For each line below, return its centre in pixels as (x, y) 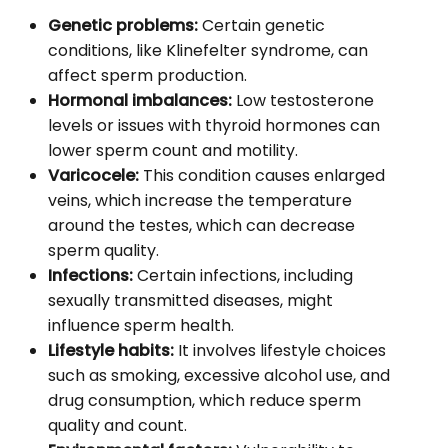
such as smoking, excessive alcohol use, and (219, 375)
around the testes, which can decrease (201, 225)
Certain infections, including (243, 275)
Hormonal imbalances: (140, 100)
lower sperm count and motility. (173, 150)
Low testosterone (303, 100)
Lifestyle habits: (111, 350)
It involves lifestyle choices (280, 350)
